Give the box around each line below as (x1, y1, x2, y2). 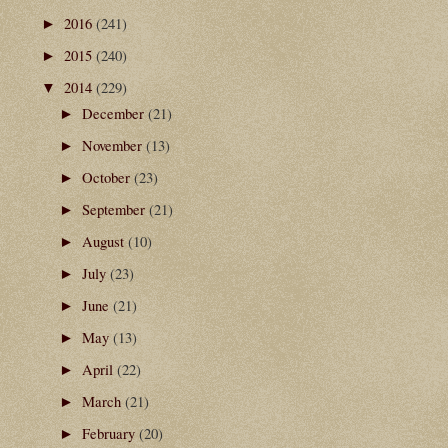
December (81, 103, 148, 124)
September (81, 199, 149, 220)
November (81, 135, 146, 156)
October (81, 167, 134, 188)
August (81, 231, 128, 252)
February (81, 422, 139, 443)
